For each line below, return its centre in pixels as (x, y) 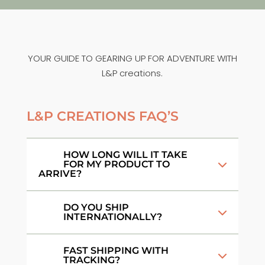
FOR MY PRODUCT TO (116, 164)
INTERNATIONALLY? (112, 216)
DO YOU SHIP (96, 207)
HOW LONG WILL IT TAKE (125, 154)
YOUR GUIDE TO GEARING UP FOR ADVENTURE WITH (132, 58)
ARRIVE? (60, 173)
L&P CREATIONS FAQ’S (102, 116)
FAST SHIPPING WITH (116, 250)
